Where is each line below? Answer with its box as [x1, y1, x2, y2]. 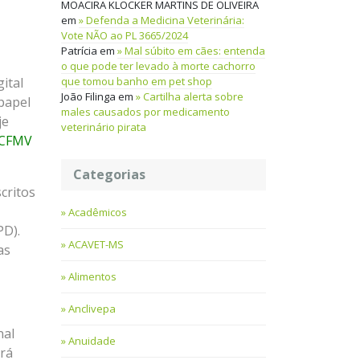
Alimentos [68, 269, 117, 284]
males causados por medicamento [61, 104, 230, 120]
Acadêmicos [68, 205, 127, 220]
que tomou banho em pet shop [61, 74, 212, 89]
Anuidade [68, 333, 116, 349]
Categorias [73, 166, 145, 184]
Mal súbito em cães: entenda [125, 43, 265, 59]
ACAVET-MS [68, 237, 124, 252]
